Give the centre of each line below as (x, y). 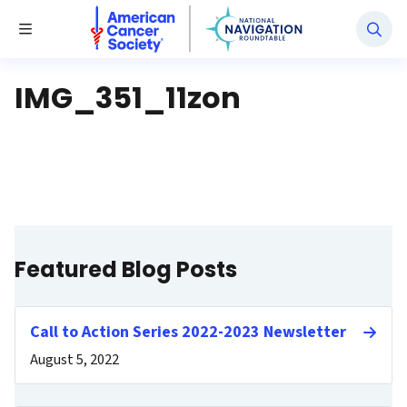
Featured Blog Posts (126, 269)
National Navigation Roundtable (191, 15)
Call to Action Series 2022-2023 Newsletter (188, 332)
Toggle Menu (65, 28)
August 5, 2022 (74, 360)
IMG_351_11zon (128, 98)
